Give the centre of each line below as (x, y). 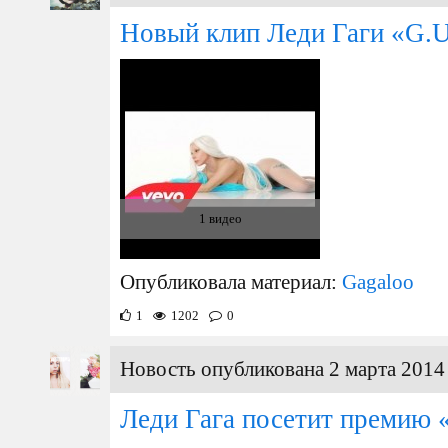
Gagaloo (378, 282)
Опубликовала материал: (231, 282)
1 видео (220, 218)
